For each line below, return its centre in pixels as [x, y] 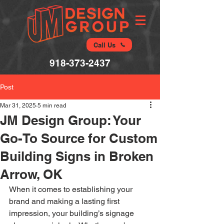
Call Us [104, 45]
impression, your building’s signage [72, 213]
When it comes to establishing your [72, 189]
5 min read [52, 105]
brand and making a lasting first [65, 201]
